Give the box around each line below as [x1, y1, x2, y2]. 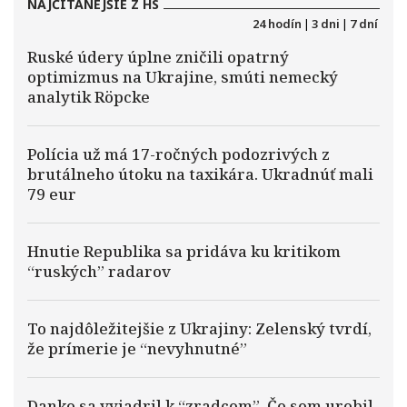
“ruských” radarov [27, 261, 171, 282]
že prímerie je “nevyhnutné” [27, 338, 247, 359]
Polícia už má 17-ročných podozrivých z [27, 144, 330, 164]
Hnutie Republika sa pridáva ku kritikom [27, 241, 341, 262]
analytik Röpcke [27, 86, 150, 107]
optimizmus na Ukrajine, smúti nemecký [27, 66, 338, 87]
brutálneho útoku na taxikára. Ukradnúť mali [27, 164, 373, 184]
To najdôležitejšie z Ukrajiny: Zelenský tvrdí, [27, 318, 372, 339]
